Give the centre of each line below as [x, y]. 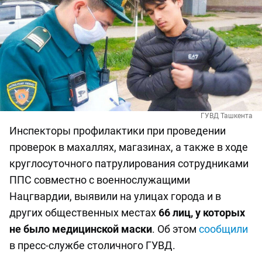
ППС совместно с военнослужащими [100, 180]
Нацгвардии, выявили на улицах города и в [115, 196]
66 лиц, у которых [202, 213]
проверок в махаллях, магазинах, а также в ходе [129, 147]
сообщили [223, 229]
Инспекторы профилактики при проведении [118, 131]
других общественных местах [84, 213]
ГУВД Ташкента [227, 116]
